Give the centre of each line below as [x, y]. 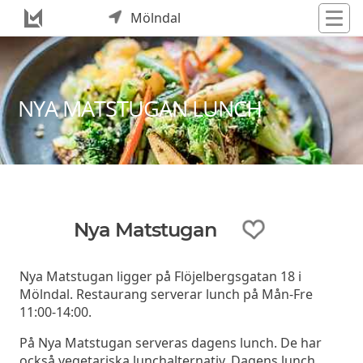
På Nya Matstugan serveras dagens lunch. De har [171, 342]
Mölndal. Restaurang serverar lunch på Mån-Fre [166, 294]
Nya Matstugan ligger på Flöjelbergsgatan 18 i [160, 276]
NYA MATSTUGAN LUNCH [140, 108]
